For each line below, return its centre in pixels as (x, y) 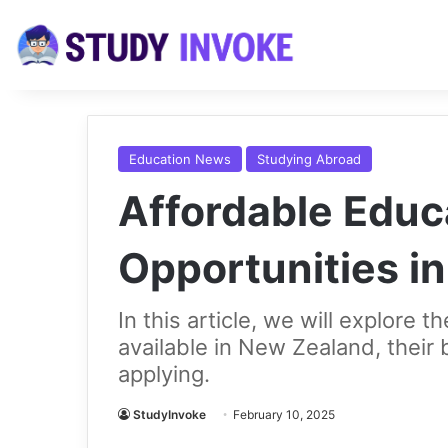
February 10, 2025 (284, 414)
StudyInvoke (169, 414)
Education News (180, 159)
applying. (164, 374)
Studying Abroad (309, 159)
